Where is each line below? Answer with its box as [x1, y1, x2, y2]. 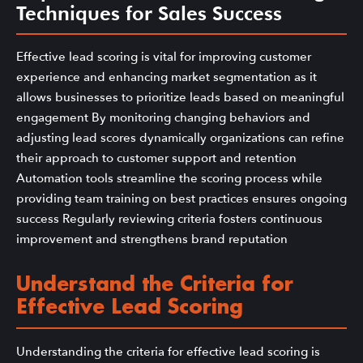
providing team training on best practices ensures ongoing [16, 190, 347, 207]
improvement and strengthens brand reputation [16, 231, 288, 248]
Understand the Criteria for [16, 274, 293, 296]
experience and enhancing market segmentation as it [16, 69, 317, 86]
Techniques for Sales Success [16, 2, 282, 26]
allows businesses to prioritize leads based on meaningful [16, 89, 344, 106]
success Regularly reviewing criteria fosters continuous [16, 211, 322, 228]
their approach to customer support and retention [16, 150, 297, 167]
